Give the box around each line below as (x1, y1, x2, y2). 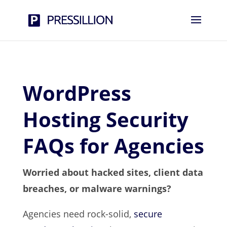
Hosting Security (22, 105, 188, 133)
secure (133, 208, 162, 220)
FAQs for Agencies (22, 132, 204, 160)
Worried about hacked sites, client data (22, 166, 203, 178)
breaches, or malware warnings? (22, 182, 171, 195)
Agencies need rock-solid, (22, 208, 134, 220)
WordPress (22, 79, 131, 107)
